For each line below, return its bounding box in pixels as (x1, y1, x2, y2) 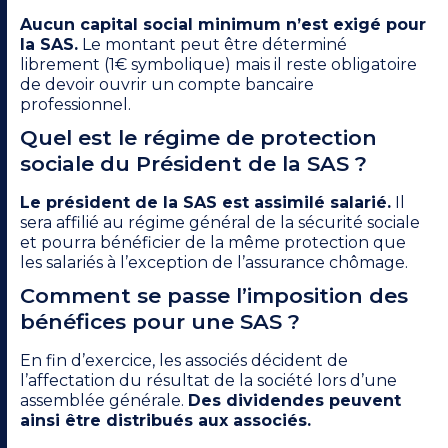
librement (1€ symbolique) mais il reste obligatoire (20, 55, 417, 75)
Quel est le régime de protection (20, 125, 377, 151)
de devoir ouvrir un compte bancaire (20, 75, 314, 95)
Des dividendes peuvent (188, 391, 401, 411)
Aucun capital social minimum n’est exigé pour (20, 15, 426, 35)
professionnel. (20, 95, 131, 115)
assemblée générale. (20, 391, 188, 411)
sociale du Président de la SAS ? (20, 151, 367, 177)
